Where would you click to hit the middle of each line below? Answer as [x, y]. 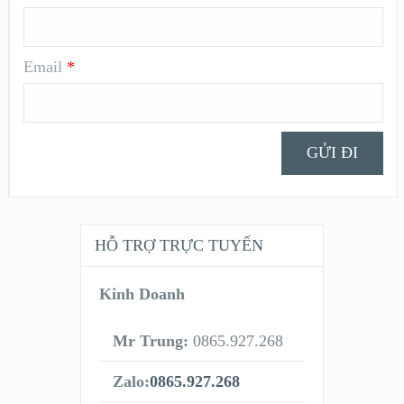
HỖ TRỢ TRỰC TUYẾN [179, 245]
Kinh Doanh [142, 294]
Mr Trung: [150, 340]
